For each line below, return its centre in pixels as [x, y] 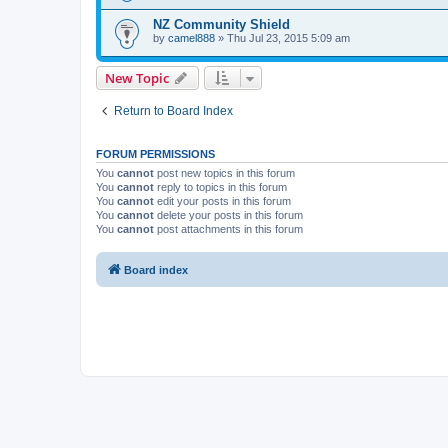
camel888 [191, 38]
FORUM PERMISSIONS [155, 153]
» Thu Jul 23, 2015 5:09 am [282, 38]
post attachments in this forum [228, 228]
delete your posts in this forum [228, 214]
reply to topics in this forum [220, 186]
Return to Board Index [173, 110]
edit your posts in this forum [222, 200]
